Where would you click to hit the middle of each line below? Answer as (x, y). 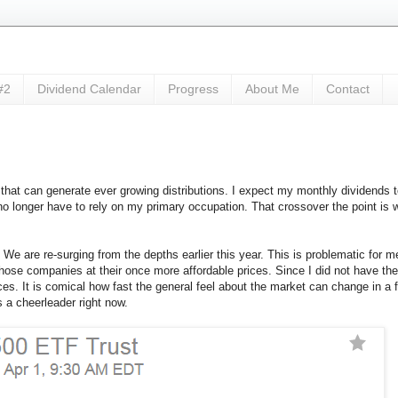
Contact (348, 89)
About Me (272, 89)
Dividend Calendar (89, 89)
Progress (193, 89)
